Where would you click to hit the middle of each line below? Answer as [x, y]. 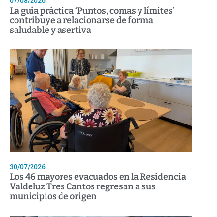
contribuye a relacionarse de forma [81, 21]
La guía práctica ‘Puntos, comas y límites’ [92, 11]
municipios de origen [53, 196]
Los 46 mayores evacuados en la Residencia [98, 177]
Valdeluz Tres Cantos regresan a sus [83, 187]
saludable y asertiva [50, 30]
